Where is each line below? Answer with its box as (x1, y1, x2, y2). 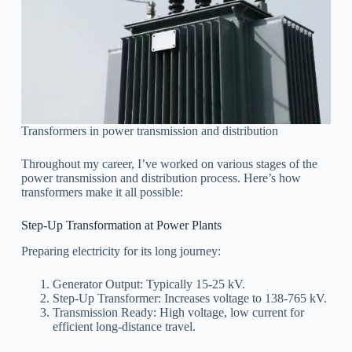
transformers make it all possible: (20, 185, 183, 200)
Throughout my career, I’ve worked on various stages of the (20, 157, 317, 171)
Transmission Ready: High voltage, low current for (52, 306, 304, 320)
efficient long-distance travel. (52, 320, 196, 334)
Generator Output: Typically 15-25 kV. (52, 277, 245, 291)
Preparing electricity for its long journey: (20, 244, 221, 258)
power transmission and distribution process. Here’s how (20, 171, 301, 185)
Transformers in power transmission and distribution (20, 124, 278, 138)
